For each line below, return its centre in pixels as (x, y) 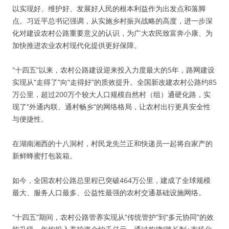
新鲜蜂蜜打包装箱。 (44, 156)
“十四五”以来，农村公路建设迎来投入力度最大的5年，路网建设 (113, 70)
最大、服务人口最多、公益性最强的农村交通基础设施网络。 (109, 192)
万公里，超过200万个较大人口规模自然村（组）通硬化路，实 (111, 94)
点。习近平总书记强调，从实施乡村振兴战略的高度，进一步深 (112, 21)
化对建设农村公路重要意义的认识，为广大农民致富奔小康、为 (112, 33)
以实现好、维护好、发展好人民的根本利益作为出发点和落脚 (109, 8)
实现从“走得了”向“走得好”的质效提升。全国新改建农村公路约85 (114, 82)
